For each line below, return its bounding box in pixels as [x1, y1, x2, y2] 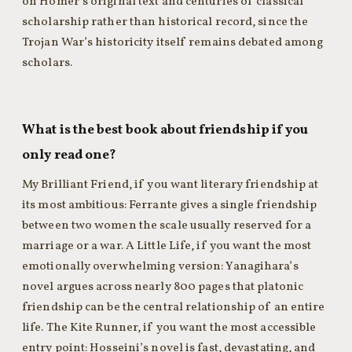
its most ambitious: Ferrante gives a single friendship [22, 196, 317, 214]
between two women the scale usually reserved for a [22, 217, 312, 234]
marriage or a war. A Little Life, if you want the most [22, 237, 312, 255]
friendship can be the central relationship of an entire [22, 299, 325, 316]
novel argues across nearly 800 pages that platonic [22, 278, 304, 295]
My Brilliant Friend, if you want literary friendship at [22, 176, 319, 193]
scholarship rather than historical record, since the [22, 13, 309, 31]
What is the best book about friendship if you [22, 121, 309, 139]
